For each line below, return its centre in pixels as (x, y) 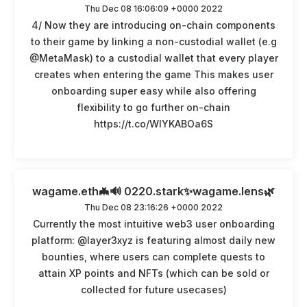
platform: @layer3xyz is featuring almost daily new (153, 240)
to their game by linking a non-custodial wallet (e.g (153, 41)
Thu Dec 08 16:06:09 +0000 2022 (153, 8)
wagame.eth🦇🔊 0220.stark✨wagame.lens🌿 (153, 191)
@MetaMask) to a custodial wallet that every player (153, 58)
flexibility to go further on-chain (153, 107)
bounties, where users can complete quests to (153, 256)
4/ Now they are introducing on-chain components (153, 25)
